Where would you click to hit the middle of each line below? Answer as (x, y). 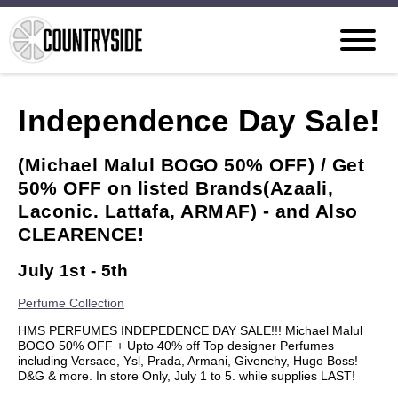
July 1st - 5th (73, 271)
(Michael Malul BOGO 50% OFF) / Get (191, 165)
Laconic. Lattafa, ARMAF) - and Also (188, 211)
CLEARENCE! (81, 234)
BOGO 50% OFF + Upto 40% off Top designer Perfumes (176, 346)
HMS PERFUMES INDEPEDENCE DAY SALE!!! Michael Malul (190, 330)
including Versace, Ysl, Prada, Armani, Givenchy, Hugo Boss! (188, 361)
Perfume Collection (71, 303)
